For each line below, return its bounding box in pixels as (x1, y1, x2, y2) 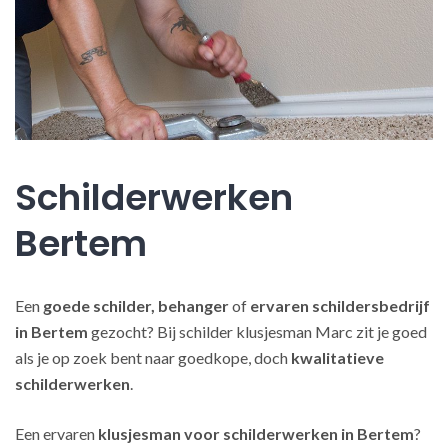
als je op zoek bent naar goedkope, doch (15, 348, 291, 367)
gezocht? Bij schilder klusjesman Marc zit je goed (88, 322, 427, 341)
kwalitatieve (291, 348, 384, 367)
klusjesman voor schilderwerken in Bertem (98, 424, 414, 443)
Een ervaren (15, 424, 98, 443)
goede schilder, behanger (43, 296, 229, 315)
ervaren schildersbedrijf (250, 296, 430, 315)
